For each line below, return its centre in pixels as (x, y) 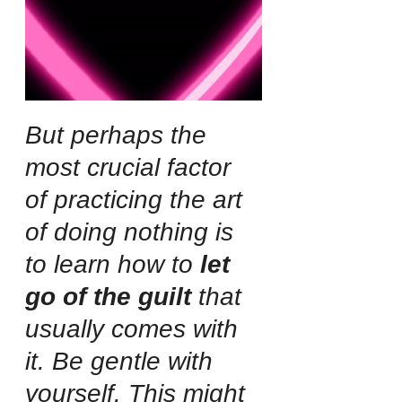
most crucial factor (131, 168)
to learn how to (113, 265)
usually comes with (135, 329)
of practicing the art (137, 200)
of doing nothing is (133, 232)
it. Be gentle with (122, 362)
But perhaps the (119, 135)
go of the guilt (108, 297)
